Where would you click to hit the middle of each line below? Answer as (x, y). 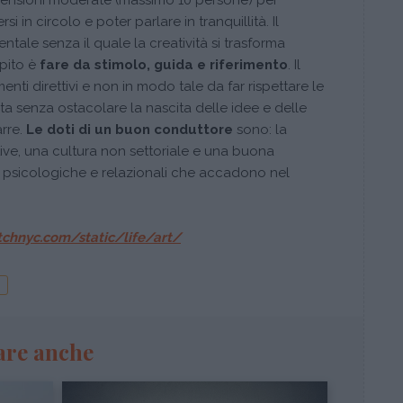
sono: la (260, 130)
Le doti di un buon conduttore (130, 130)
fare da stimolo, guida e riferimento (164, 65)
